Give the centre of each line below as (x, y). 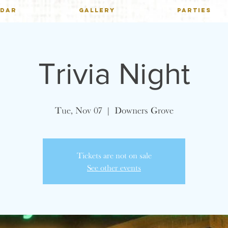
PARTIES (194, 10)
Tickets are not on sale (114, 155)
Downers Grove (144, 110)
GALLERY (97, 10)
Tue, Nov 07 (78, 110)
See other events (114, 167)
